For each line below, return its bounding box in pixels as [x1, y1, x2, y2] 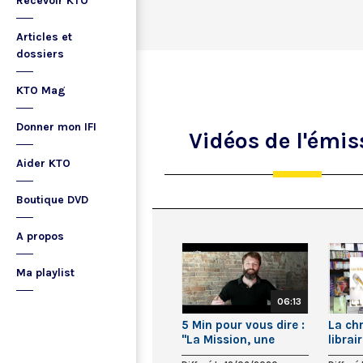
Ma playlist [16, 266, 75, 280]
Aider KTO [16, 156, 70, 170]
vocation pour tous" [181, 346, 294, 361]
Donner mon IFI [16, 120, 96, 134]
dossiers [16, 47, 64, 61]
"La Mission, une [181, 331, 275, 347]
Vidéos [189, 127, 259, 154]
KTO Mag [16, 83, 66, 97]
